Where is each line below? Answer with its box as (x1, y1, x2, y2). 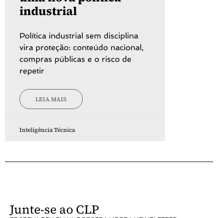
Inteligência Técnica (19, 126, 75, 134)
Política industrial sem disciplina (19, 31, 138, 41)
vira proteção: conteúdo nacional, (19, 43, 144, 53)
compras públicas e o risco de (19, 54, 131, 64)
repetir (19, 66, 44, 76)
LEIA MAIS (36, 95, 67, 103)
